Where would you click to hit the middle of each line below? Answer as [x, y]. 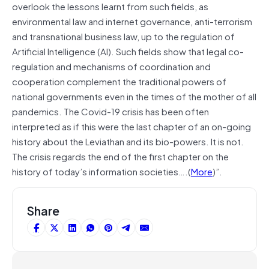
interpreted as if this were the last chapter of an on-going [131, 126]
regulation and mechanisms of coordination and [111, 66]
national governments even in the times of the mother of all [134, 96]
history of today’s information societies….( [101, 171]
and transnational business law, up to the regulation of [123, 36]
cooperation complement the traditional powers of [119, 81]
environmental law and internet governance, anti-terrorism [132, 21]
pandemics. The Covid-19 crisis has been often [110, 111]
